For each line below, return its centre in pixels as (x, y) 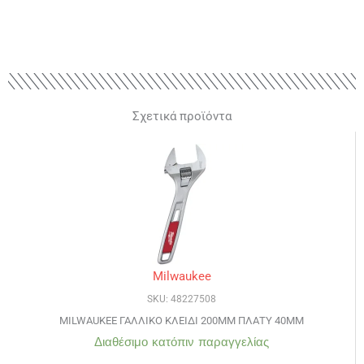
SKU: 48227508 (182, 299)
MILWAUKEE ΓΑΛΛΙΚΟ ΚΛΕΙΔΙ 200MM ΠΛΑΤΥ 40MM (182, 321)
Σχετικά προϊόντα (182, 117)
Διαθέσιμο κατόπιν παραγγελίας (182, 342)
